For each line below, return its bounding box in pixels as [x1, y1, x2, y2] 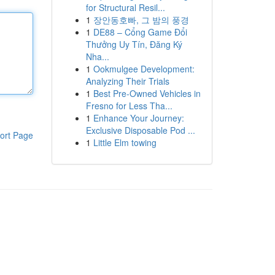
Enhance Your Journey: [93, 112, 184, 124]
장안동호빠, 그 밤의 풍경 [93, 14, 189, 26]
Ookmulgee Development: [93, 63, 195, 75]
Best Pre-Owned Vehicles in [93, 87, 201, 99]
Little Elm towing [93, 136, 157, 149]
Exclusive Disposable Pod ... [85, 124, 195, 136]
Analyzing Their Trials [85, 75, 169, 87]
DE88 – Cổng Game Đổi [93, 26, 187, 38]
